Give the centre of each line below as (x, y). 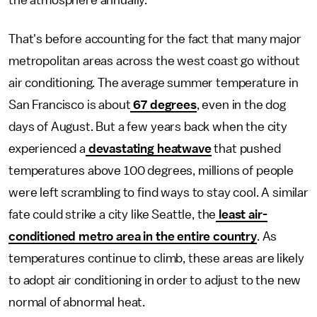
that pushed (246, 149)
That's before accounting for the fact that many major (155, 39)
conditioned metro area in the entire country (133, 236)
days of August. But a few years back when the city (148, 127)
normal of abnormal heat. (77, 302)
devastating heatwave (148, 149)
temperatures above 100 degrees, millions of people (151, 171)
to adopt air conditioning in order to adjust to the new (155, 280)
